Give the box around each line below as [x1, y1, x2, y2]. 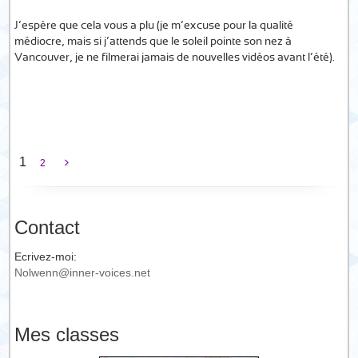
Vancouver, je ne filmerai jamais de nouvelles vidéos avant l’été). [14, 52, 336, 63]
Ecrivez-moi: [14, 250, 78, 264]
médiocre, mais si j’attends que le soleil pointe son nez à [14, 36, 292, 47]
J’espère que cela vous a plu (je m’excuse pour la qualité [14, 20, 294, 31]
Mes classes [14, 324, 120, 346]
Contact [14, 216, 81, 238]
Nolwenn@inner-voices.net [14, 266, 151, 280]
